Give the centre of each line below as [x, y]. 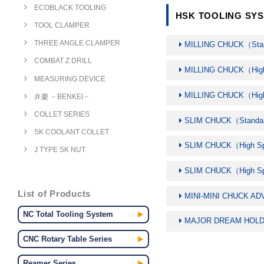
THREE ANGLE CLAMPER [77, 43]
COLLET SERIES [62, 114]
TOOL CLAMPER [62, 25]
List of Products [54, 193]
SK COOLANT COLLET [72, 132]
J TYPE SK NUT [60, 150]
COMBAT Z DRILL [63, 61]
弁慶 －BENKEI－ [62, 96]
